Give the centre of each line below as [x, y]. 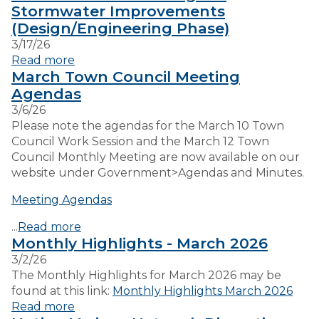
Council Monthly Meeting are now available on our [156, 157]
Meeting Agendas [62, 200]
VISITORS [160, 36]
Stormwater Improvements [118, 11]
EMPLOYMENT [175, 77]
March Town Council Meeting [126, 77]
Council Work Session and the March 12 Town [140, 141]
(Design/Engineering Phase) [120, 28]
